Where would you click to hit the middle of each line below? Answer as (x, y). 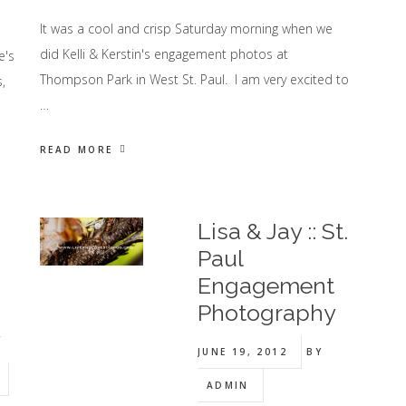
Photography (266, 313)
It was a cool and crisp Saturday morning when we (186, 29)
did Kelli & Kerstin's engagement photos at (164, 54)
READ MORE (76, 150)
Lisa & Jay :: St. (272, 231)
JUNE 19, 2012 (242, 352)
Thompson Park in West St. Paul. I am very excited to (194, 79)
